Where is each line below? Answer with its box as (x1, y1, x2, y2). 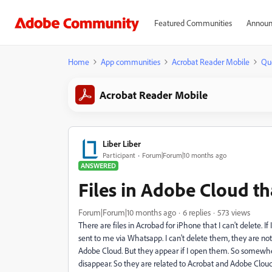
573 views (217, 207, 250, 217)
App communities (101, 56, 160, 67)
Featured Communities (154, 18, 232, 28)
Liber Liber (103, 138, 141, 149)
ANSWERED (81, 161, 116, 170)
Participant (103, 150, 135, 160)
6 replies (183, 207, 211, 217)
